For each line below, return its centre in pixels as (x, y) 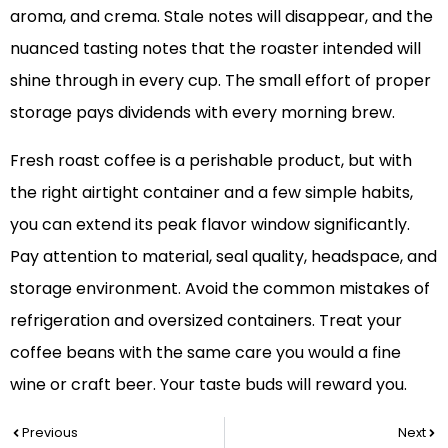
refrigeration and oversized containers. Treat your (206, 320)
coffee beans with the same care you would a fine (205, 352)
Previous (50, 432)
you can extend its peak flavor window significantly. (210, 224)
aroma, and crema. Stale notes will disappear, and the (221, 16)
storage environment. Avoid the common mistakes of (220, 288)
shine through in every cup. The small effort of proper (220, 80)
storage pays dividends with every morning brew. (202, 112)
